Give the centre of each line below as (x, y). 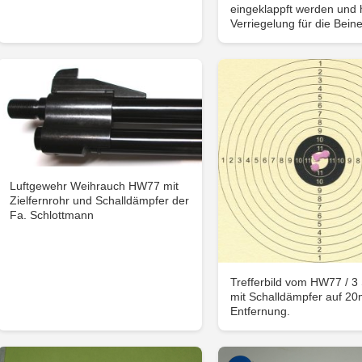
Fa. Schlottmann (52, 215)
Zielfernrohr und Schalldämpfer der (100, 200)
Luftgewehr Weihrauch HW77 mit (95, 185)
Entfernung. (260, 311)
